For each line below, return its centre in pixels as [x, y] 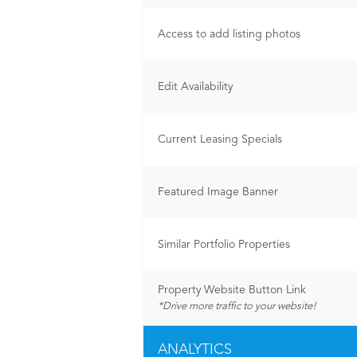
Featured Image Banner [218, 192]
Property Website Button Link [232, 290]
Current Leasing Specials [220, 139]
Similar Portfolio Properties [224, 245]
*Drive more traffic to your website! [237, 306]
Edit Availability [195, 87]
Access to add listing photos [229, 34]
